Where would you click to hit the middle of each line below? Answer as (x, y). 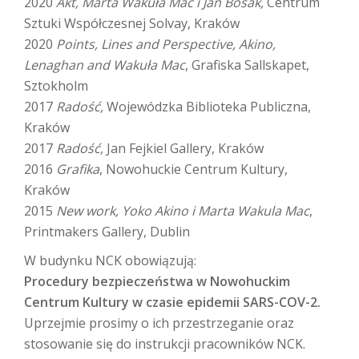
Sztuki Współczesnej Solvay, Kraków (132, 24)
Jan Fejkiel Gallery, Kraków (184, 149)
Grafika (78, 169)
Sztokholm (56, 86)
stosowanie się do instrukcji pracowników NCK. (165, 344)
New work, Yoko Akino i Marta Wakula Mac (183, 211)
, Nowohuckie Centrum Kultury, (194, 169)
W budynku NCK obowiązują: (110, 261)
